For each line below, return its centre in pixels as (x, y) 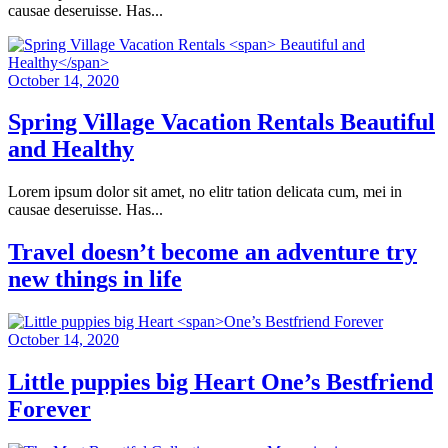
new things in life (95, 279)
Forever (49, 409)
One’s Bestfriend (347, 382)
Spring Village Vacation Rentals (174, 122)
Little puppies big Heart (134, 382)
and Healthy (71, 149)
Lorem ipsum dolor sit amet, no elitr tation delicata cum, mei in (205, 192)
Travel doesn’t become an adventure (197, 252)
